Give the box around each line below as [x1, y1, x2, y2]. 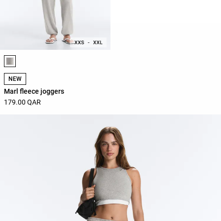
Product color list [3, 54, 62, 64]
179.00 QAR [4, 98, 41, 107]
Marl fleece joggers [4, 87, 64, 96]
